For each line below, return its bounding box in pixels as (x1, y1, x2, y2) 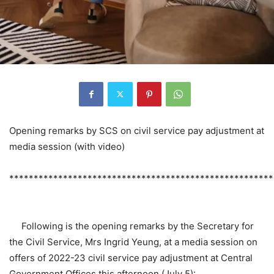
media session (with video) (9, 140, 125, 152)
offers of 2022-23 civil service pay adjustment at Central (9, 251, 253, 264)
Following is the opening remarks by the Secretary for (9, 220, 254, 232)
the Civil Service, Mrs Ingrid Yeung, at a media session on (9, 235, 257, 248)
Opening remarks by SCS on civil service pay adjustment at (9, 124, 264, 136)
